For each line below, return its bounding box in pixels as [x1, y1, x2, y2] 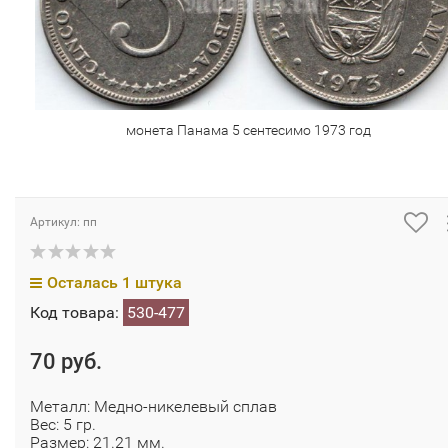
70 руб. [30, 349, 102, 375]
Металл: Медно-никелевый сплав [30, 397, 277, 417]
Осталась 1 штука [47, 273, 182, 293]
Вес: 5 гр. [30, 415, 96, 435]
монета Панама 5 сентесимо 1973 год [126, 122, 371, 139]
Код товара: [30, 303, 123, 323]
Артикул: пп [30, 215, 97, 230]
